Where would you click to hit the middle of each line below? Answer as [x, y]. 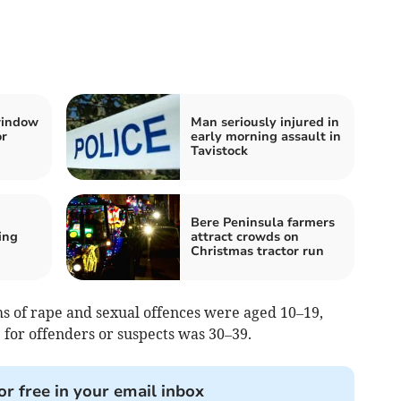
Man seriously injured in [265, 123]
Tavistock [219, 151]
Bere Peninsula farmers [263, 223]
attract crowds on [245, 237]
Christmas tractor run [257, 252]
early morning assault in [266, 137]
